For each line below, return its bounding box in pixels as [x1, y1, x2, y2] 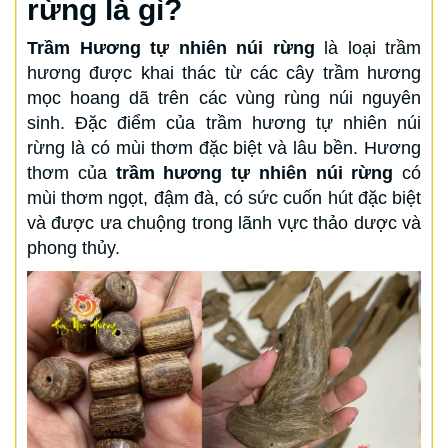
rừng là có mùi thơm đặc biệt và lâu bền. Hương [27, 137, 421, 158]
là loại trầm [314, 37, 421, 58]
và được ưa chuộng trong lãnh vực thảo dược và [27, 212, 421, 233]
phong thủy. [27, 237, 120, 258]
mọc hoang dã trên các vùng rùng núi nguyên [27, 87, 421, 108]
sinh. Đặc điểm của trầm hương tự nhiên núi [27, 112, 421, 133]
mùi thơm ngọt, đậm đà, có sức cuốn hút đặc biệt [27, 187, 421, 208]
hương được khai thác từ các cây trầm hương [27, 62, 421, 83]
